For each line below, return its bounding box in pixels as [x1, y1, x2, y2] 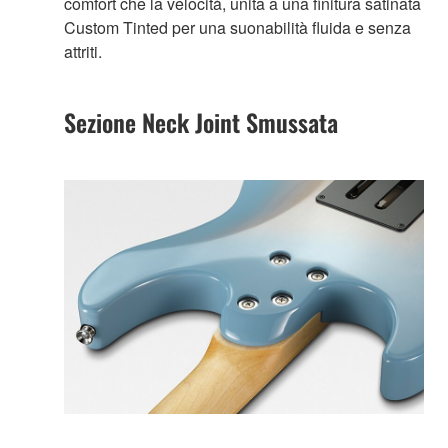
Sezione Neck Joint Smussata [64, 104, 338, 141]
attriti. [64, 40, 102, 64]
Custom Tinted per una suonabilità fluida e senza [64, 16, 411, 40]
